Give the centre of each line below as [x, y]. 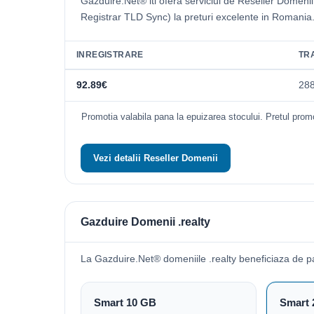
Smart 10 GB [125, 302]
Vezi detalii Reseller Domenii [156, 158]
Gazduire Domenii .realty [145, 221]
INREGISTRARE [110, 54]
